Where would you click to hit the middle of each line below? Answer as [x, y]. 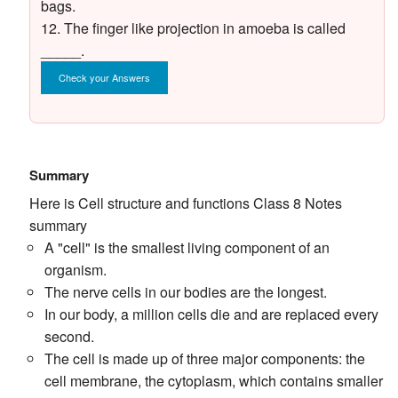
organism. [76, 270]
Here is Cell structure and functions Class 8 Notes [185, 203]
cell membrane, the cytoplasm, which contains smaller [214, 381]
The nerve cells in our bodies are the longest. [186, 292]
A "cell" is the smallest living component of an [187, 248]
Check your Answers [104, 78]
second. [70, 337]
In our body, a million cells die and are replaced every [212, 314]
